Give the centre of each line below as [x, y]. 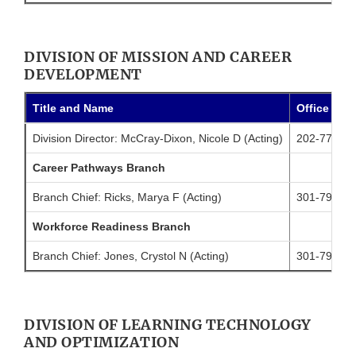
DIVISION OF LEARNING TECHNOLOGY [168, 325]
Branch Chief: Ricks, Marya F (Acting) [127, 197]
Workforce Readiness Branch [112, 227]
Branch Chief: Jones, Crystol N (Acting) [131, 256]
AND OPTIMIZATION [101, 342]
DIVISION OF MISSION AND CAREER [158, 57]
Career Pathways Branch [99, 168]
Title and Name [73, 108]
